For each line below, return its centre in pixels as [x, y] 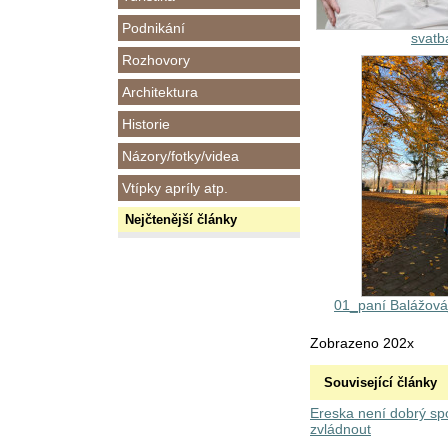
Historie [146, 124]
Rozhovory [156, 60]
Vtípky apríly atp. [175, 188]
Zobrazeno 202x [362, 343]
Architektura [160, 92]
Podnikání [153, 28]
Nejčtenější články [181, 219]
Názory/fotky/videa [180, 156]
